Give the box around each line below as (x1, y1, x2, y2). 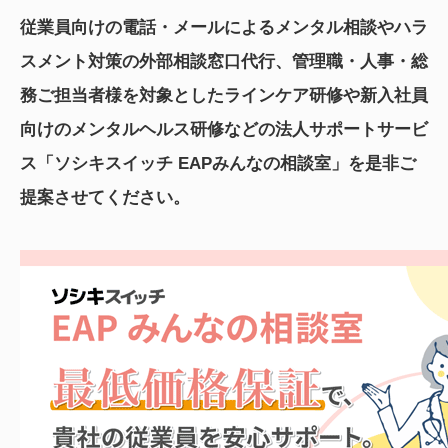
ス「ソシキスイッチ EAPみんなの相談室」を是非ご (20, 154, 416, 174)
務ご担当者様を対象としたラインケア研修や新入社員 (20, 86, 428, 106)
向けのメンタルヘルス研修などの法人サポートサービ (20, 120, 428, 140)
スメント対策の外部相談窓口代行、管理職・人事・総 (20, 52, 428, 72)
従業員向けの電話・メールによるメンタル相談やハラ (20, 18, 428, 38)
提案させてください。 (20, 188, 190, 208)
